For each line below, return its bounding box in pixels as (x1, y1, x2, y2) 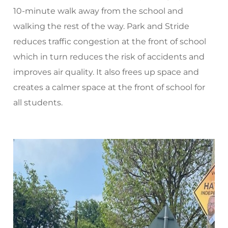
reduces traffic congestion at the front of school (13, 37, 207, 46)
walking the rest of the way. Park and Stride (13, 21, 190, 31)
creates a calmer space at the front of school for (13, 82, 206, 92)
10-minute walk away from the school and (13, 6, 184, 16)
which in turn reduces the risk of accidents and (13, 52, 205, 62)
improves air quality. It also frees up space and (13, 67, 199, 77)
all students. (13, 98, 63, 107)
